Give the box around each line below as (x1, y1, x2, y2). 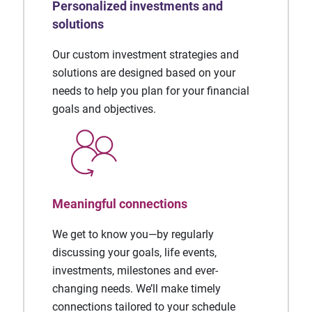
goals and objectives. (52, 102, 156, 116)
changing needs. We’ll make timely (52, 282, 221, 295)
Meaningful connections (52, 196, 187, 211)
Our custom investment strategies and (52, 48, 239, 61)
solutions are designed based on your (52, 66, 235, 79)
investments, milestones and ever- (52, 264, 218, 277)
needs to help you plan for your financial (52, 84, 249, 97)
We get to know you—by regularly (52, 228, 214, 241)
